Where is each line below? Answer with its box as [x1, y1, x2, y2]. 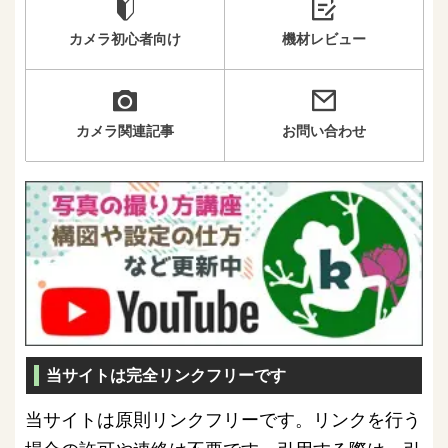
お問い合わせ [281, 121, 366, 139]
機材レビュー [281, 29, 366, 47]
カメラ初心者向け [68, 29, 181, 47]
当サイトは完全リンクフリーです [46, 367, 286, 385]
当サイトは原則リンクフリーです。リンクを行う [25, 409, 421, 431]
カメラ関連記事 [75, 121, 174, 139]
